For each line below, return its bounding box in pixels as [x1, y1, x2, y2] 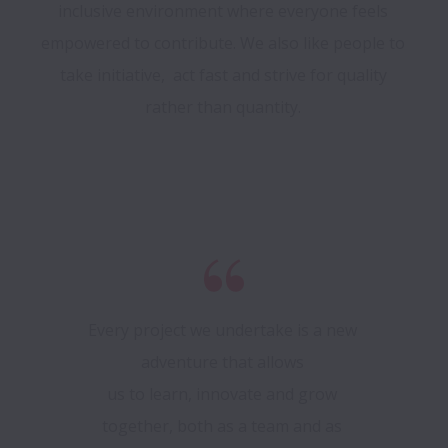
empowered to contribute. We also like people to [41, 32, 405, 55]
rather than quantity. [145, 96, 305, 119]
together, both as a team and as [102, 415, 342, 438]
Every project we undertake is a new [87, 319, 357, 342]
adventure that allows [140, 351, 308, 374]
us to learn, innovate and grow [107, 383, 337, 406]
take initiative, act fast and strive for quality [59, 64, 387, 87]
